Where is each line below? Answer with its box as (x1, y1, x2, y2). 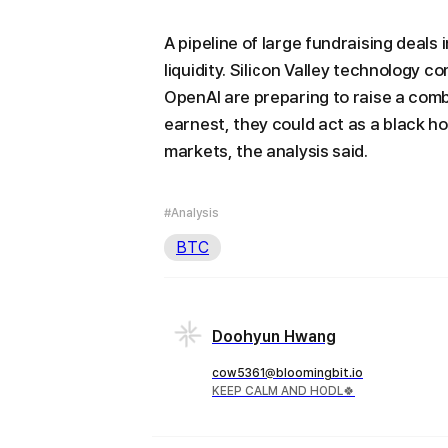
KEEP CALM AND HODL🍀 (212, 384, 355, 399)
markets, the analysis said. (164, 141, 368, 162)
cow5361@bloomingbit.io (212, 366, 363, 381)
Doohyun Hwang (212, 327, 336, 347)
